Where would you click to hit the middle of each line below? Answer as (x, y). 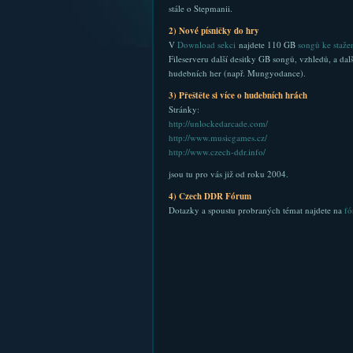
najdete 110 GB (266, 45)
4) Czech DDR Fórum (210, 196)
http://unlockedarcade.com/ (218, 123)
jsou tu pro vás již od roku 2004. (228, 174)
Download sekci (206, 45)
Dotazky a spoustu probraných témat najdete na (256, 210)
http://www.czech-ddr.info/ (217, 152)
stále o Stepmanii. (200, 8)
